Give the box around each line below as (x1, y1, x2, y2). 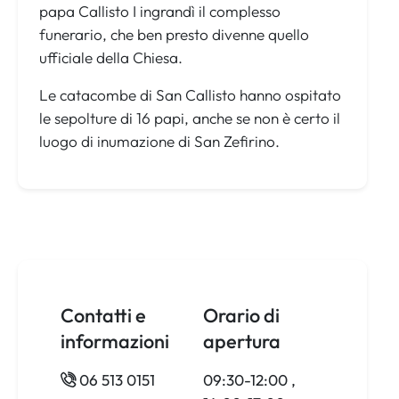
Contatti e (61, 303, 146, 329)
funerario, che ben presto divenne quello (39, 25, 309, 45)
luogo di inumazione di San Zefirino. (39, 132, 280, 151)
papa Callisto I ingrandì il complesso (39, 2, 281, 21)
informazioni (61, 329, 169, 354)
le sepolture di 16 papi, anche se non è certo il (39, 109, 340, 128)
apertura (203, 329, 281, 354)
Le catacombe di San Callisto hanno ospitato (39, 85, 341, 105)
